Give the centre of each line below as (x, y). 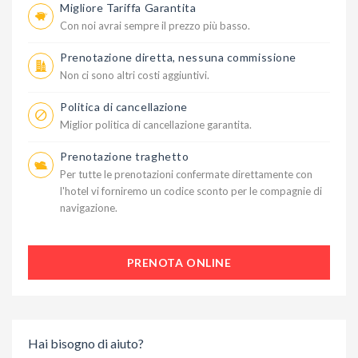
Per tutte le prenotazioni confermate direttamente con (186, 175)
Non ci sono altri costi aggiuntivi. (135, 76)
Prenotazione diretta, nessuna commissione (178, 58)
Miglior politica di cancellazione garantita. (156, 125)
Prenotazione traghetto (125, 157)
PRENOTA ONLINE (179, 263)
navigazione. (89, 208)
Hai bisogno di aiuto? (86, 344)
